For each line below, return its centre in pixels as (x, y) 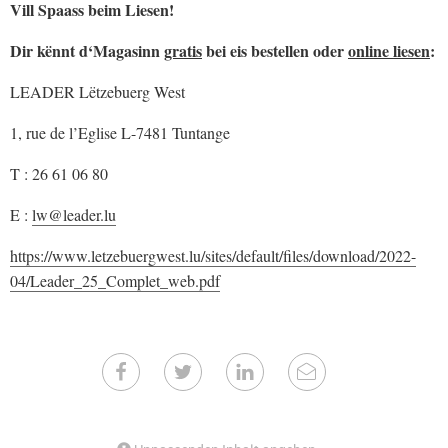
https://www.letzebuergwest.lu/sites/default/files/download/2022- (213, 256)
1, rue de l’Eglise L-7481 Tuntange (120, 133)
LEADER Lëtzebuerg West (97, 92)
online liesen (389, 51)
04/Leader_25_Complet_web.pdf (115, 281)
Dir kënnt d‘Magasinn (87, 51)
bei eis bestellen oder (275, 51)
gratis (183, 51)
